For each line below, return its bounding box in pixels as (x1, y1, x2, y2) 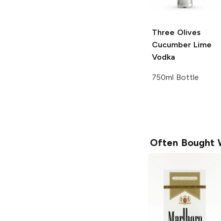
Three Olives (152, 28, 201, 37)
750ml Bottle (152, 73, 199, 82)
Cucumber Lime (152, 40, 212, 50)
